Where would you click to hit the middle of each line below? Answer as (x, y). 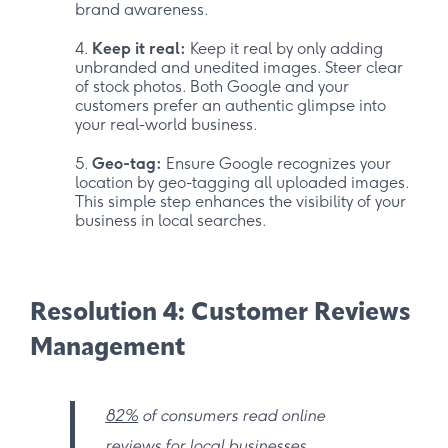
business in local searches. (171, 221)
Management (107, 349)
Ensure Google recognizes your (276, 164)
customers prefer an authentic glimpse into (230, 106)
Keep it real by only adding (284, 49)
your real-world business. (166, 125)
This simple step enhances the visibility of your (240, 202)
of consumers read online (231, 416)
